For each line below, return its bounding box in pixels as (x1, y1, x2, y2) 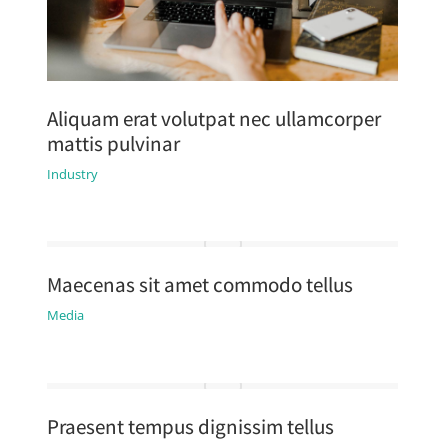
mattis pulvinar (46, 129, 180, 157)
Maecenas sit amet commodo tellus (46, 271, 353, 298)
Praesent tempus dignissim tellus (46, 413, 334, 440)
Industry (46, 164, 98, 183)
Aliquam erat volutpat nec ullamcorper (46, 104, 381, 132)
